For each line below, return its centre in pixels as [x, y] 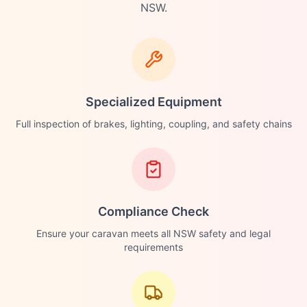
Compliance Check [153, 211]
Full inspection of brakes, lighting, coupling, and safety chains [153, 124]
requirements [153, 247]
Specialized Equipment [153, 102]
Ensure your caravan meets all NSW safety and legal [153, 233]
